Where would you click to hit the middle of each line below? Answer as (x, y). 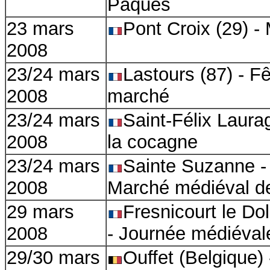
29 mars (40, 212)
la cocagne (152, 142)
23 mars (40, 29)
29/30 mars (53, 258)
